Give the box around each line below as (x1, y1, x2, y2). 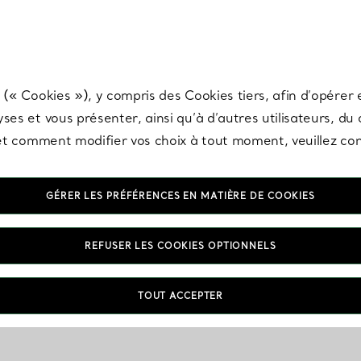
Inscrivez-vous (41, 10, 113, 23)
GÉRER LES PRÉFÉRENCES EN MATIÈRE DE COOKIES (46, 190, 315, 201)
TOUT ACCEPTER (137, 290, 224, 301)
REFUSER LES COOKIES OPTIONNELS (85, 240, 276, 251)
